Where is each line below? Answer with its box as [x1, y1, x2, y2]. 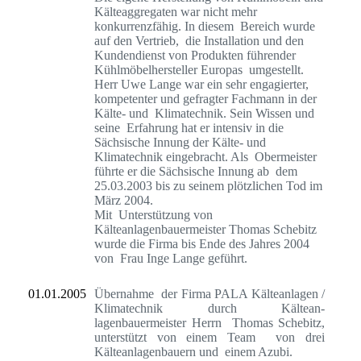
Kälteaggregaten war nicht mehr [94, 4, 257, 19]
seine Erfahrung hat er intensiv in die [94, 120, 284, 135]
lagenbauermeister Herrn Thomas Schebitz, [94, 315, 325, 330]
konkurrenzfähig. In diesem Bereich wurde [94, 19, 315, 33]
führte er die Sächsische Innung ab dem [94, 164, 297, 178]
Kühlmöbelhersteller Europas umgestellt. [94, 62, 304, 77]
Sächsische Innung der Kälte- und [94, 135, 266, 149]
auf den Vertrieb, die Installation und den [94, 33, 304, 48]
